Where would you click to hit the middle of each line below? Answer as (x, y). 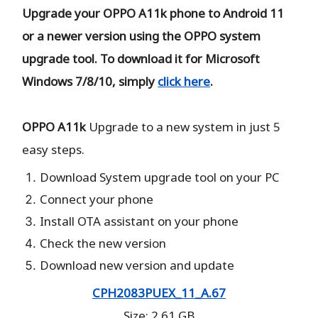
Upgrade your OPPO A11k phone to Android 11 (153, 13)
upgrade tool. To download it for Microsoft (141, 58)
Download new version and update (137, 265)
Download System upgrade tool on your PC (160, 177)
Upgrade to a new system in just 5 (183, 126)
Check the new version (103, 243)
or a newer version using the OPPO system (142, 35)
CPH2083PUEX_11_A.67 (159, 292)
